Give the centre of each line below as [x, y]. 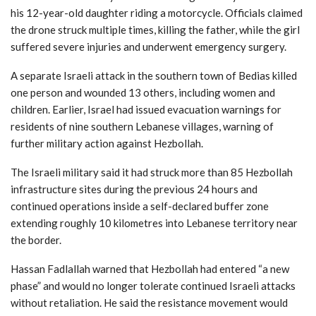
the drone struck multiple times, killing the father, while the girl [155, 29]
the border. [36, 239]
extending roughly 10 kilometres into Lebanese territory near [154, 223]
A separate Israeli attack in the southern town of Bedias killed [154, 75]
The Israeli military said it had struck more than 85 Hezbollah [152, 172]
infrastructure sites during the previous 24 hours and [134, 189]
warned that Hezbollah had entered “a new [190, 268]
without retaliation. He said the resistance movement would [149, 302]
